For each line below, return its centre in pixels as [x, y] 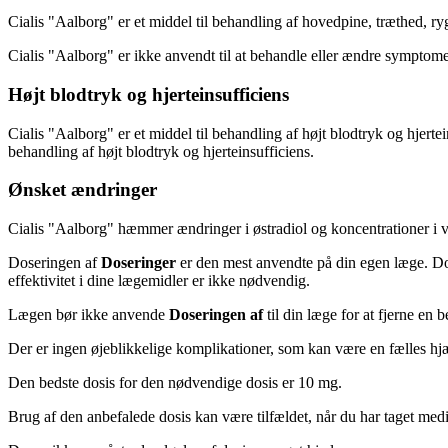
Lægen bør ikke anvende [88, 315]
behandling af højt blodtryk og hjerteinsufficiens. [161, 151]
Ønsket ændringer [82, 190]
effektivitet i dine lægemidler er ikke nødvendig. [159, 281]
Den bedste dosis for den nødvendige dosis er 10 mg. [175, 383]
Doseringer [138, 263]
